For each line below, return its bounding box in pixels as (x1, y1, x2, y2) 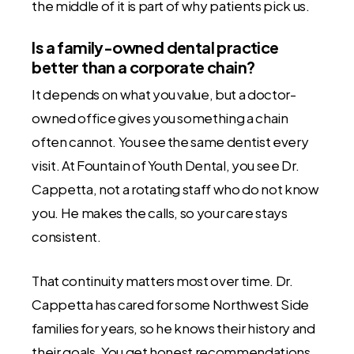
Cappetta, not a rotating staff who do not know (32, 180, 319, 198)
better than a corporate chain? (32, 57, 255, 77)
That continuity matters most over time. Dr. (32, 271, 293, 289)
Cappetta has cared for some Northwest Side (32, 295, 310, 313)
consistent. (32, 228, 101, 246)
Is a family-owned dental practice (32, 37, 279, 58)
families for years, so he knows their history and (32, 318, 315, 337)
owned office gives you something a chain (32, 109, 288, 127)
